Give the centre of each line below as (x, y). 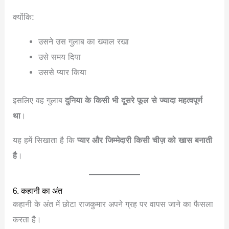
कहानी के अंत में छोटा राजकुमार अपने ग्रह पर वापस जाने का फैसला (113, 204)
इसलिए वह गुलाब (39, 100)
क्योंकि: (24, 17)
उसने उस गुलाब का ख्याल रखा (83, 41)
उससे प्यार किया (62, 72)
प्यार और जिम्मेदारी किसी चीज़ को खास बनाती (145, 140)
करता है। (27, 219)
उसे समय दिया (59, 57)
